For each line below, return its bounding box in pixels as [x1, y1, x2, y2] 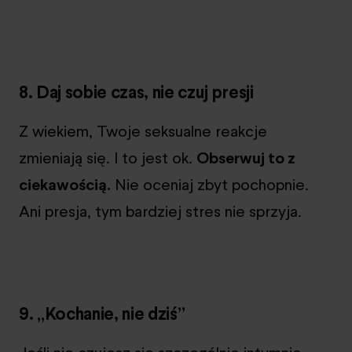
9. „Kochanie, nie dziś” [19, 301, 185, 325]
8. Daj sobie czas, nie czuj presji [19, 79, 254, 104]
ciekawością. [19, 173, 111, 196]
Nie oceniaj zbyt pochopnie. [111, 173, 309, 196]
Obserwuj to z [196, 146, 295, 169]
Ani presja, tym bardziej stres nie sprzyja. [19, 200, 302, 222]
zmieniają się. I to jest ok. [19, 146, 196, 169]
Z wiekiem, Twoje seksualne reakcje [19, 119, 267, 142]
